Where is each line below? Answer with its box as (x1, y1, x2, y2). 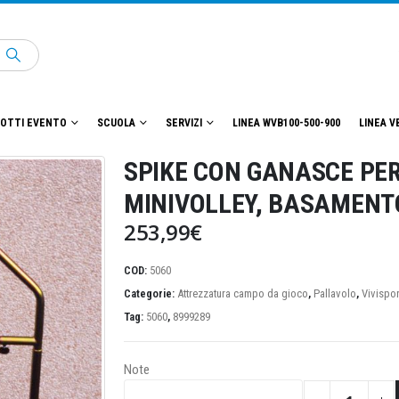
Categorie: (124, 287, 177, 301)
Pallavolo (313, 287, 356, 301)
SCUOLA (97, 117, 135, 130)
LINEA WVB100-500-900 (232, 117, 340, 130)
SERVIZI (166, 117, 202, 130)
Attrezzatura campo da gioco (177, 287, 308, 301)
